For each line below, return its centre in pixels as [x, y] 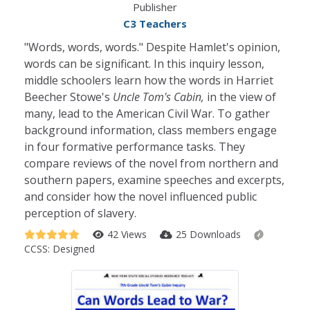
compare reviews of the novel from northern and [151, 163]
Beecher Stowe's [69, 97]
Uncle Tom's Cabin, [158, 97]
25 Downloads [210, 234]
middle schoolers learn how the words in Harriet [149, 80]
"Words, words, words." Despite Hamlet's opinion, [152, 47]
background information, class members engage [151, 130]
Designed [74, 249]
